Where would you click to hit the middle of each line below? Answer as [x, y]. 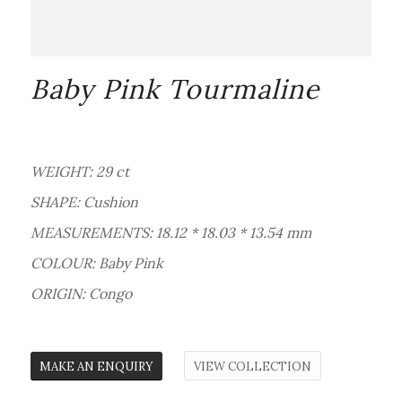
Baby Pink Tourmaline [175, 88]
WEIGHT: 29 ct [79, 171]
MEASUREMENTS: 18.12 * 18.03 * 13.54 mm [170, 232]
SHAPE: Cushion [84, 201]
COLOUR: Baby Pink [96, 262]
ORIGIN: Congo [81, 293]
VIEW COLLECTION [252, 366]
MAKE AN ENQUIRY [96, 366]
